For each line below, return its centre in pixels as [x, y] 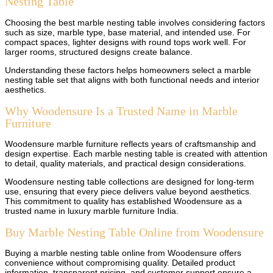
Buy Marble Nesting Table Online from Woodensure [134, 232]
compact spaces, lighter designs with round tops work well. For [126, 42]
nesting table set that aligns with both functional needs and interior [132, 80]
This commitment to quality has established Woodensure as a [123, 201]
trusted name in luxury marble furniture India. [92, 211]
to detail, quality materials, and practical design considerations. [126, 164]
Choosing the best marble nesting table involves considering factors [135, 23]
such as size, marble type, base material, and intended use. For [128, 33]
